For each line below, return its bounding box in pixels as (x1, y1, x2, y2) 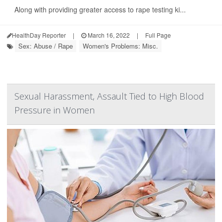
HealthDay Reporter (12, 31, 66, 39)
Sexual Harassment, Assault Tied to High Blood (14, 90, 204, 102)
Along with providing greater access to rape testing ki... (14, 4, 186, 14)
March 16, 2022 (86, 31, 130, 39)
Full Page (145, 31, 171, 39)
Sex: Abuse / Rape (18, 41, 73, 51)
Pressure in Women (14, 104, 95, 116)
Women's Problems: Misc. (83, 41, 158, 51)
